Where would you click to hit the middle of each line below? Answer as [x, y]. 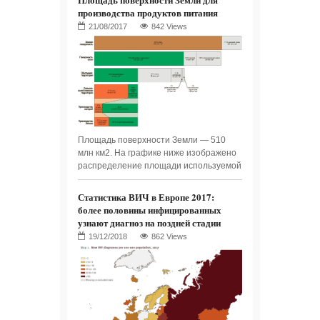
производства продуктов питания [148, 13]
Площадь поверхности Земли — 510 [152, 140]
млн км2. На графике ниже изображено [157, 153]
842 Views [169, 27]
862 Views [169, 237]
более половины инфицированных [150, 210]
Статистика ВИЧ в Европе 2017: [146, 197]
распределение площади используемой [160, 166]
